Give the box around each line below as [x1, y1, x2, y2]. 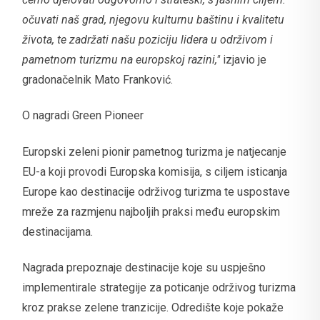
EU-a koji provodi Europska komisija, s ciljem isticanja [22, 164, 287, 179]
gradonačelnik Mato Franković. [22, 72, 173, 86]
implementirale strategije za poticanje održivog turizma [22, 280, 296, 294]
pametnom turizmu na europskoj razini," [22, 52, 220, 66]
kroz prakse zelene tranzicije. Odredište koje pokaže [22, 300, 284, 314]
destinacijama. [22, 224, 93, 239]
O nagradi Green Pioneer [22, 109, 144, 123]
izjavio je [220, 52, 266, 66]
